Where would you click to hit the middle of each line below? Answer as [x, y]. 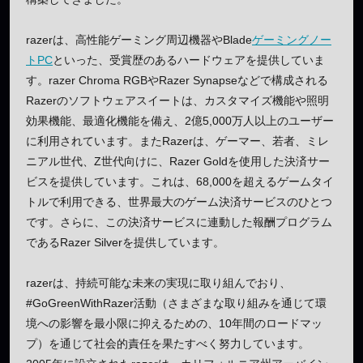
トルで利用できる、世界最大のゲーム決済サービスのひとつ [179, 201]
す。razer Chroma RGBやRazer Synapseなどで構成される [177, 80]
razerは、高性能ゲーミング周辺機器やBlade [139, 39]
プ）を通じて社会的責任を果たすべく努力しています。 [168, 343]
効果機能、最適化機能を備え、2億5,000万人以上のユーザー [180, 120]
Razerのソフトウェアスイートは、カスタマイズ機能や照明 [177, 100]
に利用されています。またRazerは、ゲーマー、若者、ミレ [177, 141]
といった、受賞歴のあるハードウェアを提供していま [189, 60]
